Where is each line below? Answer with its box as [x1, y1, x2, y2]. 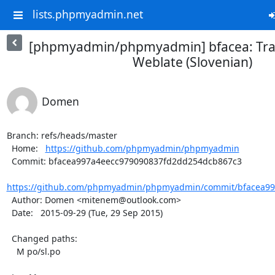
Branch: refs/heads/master [6, 130, 117, 141]
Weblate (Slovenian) [133, 53, 252, 71]
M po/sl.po [6, 246, 17, 257]
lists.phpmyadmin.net [32, 7, 143, 22]
